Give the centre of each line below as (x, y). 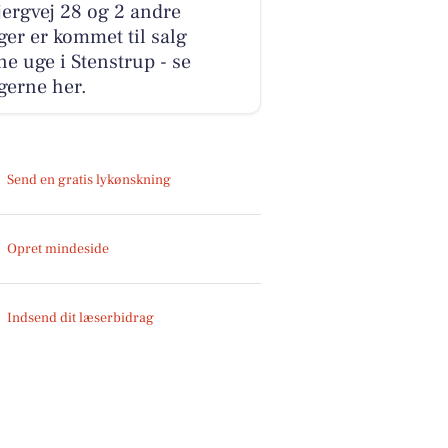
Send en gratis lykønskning (89, 179)
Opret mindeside (58, 248)
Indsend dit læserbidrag (81, 317)
